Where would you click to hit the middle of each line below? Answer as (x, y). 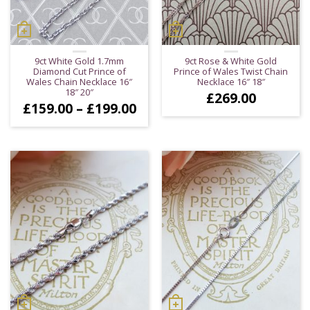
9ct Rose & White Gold (231, 61)
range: (156, 120)
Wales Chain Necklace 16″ (79, 81)
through (162, 146)
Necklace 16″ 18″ (231, 81)
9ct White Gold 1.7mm (79, 61)
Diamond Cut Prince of (79, 71)
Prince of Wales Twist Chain (231, 71)
